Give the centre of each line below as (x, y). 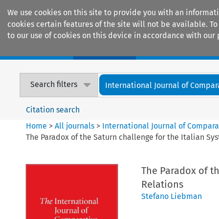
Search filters (54, 85)
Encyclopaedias (180, 49)
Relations (162, 184)
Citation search (53, 109)
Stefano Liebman (171, 196)
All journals (76, 126)
